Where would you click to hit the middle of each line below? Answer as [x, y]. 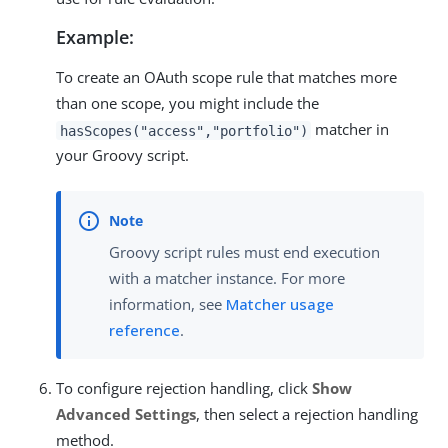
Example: [95, 37]
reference [144, 329]
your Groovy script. [122, 155]
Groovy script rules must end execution [244, 251]
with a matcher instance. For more [227, 277]
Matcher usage [280, 303]
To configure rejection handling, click [184, 387]
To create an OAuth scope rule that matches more [226, 77]
